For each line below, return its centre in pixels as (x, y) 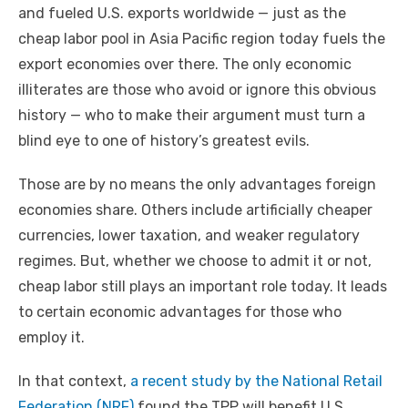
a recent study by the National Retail (256, 382)
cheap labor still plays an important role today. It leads (203, 287)
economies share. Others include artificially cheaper (195, 210)
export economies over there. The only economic (185, 65)
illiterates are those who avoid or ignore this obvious (197, 90)
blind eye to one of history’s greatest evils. (164, 141)
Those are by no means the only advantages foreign (197, 185)
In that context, (74, 382)
